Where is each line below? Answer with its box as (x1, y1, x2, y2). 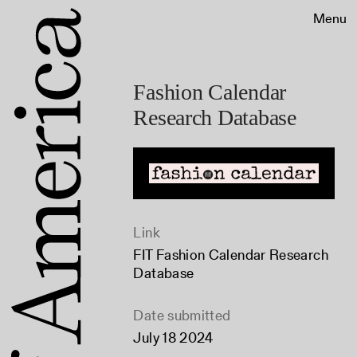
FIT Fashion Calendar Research (133, 245, 328, 265)
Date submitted (133, 305, 231, 326)
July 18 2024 (133, 328, 214, 348)
